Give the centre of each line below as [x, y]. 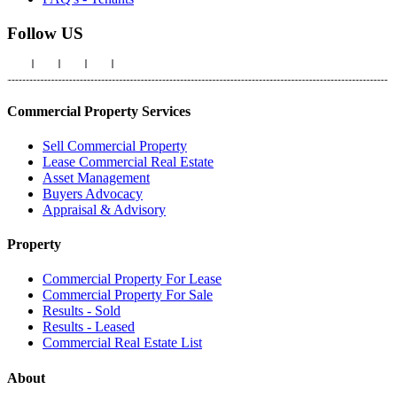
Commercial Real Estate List [122, 343]
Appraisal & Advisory [104, 209]
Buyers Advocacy [93, 193]
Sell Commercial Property [115, 145]
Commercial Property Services [99, 111]
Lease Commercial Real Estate [128, 161]
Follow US [45, 33]
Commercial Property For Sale [128, 295]
